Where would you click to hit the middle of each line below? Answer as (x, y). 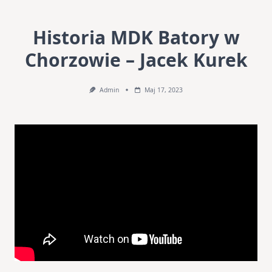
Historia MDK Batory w (136, 37)
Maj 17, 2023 (163, 90)
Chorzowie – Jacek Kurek (136, 60)
